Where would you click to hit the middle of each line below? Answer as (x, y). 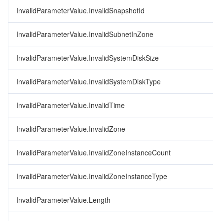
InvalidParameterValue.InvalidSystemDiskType (89, 81)
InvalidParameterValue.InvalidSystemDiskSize (88, 58)
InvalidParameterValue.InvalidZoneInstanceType (92, 176)
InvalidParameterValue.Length (63, 200)
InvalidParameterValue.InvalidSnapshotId (80, 10)
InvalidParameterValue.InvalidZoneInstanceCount (93, 152)
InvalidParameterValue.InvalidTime (71, 105)
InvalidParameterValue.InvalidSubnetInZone (85, 34)
